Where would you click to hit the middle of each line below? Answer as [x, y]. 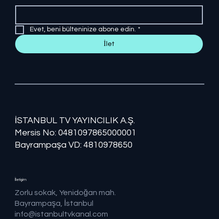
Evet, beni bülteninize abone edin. [83, 29]
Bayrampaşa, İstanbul [54, 204]
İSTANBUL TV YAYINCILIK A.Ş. [75, 120]
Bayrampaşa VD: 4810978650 [74, 145]
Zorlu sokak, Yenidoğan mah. [65, 193]
